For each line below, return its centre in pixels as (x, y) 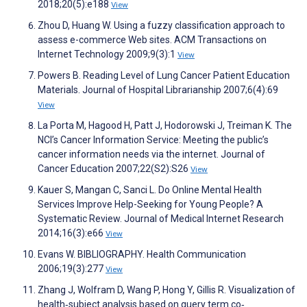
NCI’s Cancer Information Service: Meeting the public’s (153, 140)
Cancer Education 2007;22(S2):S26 (114, 169)
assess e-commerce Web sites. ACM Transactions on (152, 40)
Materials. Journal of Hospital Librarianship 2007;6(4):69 (158, 90)
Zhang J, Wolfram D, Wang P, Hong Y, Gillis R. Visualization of (167, 290)
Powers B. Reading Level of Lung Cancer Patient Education (164, 76)
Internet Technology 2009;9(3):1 (108, 54)
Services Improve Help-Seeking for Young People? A (150, 205)
